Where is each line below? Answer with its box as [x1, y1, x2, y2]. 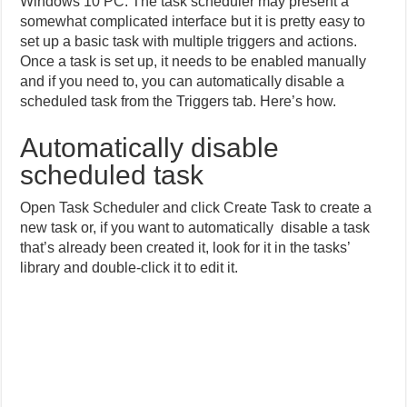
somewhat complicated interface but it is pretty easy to [20, 14, 366, 29]
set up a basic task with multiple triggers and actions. [20, 34, 358, 49]
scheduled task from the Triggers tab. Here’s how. [20, 94, 337, 109]
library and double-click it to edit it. [20, 260, 239, 275]
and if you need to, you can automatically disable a [20, 74, 345, 89]
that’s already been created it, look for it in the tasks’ [20, 240, 351, 255]
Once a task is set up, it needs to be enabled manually [20, 54, 367, 69]
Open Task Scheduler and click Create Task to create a [20, 200, 372, 215]
